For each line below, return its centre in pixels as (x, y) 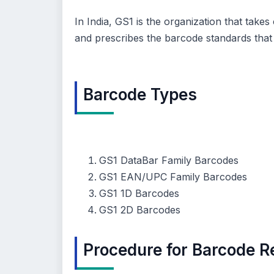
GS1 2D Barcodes (140, 210)
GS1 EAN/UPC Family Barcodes (173, 177)
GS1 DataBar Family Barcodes (169, 161)
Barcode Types (142, 95)
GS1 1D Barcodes (139, 194)
